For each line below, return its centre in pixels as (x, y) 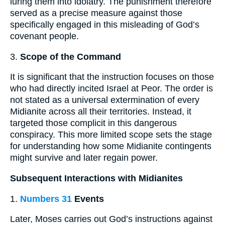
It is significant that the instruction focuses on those (112, 77)
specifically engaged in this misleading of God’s (105, 25)
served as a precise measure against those (96, 13)
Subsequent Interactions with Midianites (96, 178)
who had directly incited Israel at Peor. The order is (111, 89)
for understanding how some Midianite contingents (111, 146)
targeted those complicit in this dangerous (93, 123)
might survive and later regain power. (84, 158)
